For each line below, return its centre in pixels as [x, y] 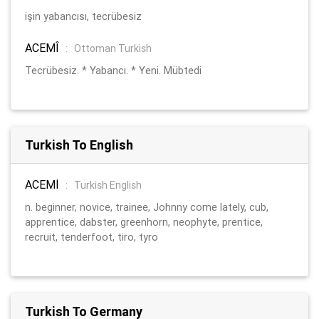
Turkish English [108, 185]
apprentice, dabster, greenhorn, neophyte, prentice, [144, 222]
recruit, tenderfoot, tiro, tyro [91, 237]
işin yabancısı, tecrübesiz [83, 16]
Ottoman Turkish [113, 48]
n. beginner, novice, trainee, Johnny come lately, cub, [147, 207]
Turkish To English [79, 145]
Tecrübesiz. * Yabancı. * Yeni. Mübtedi [113, 70]
